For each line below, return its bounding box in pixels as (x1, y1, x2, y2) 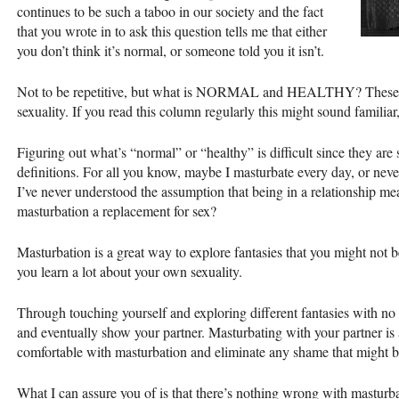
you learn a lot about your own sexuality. (17, 261, 242, 281)
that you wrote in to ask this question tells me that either (17, 20, 327, 40)
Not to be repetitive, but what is (17, 81, 196, 101)
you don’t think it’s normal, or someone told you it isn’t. (17, 40, 324, 60)
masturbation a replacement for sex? (17, 200, 216, 220)
